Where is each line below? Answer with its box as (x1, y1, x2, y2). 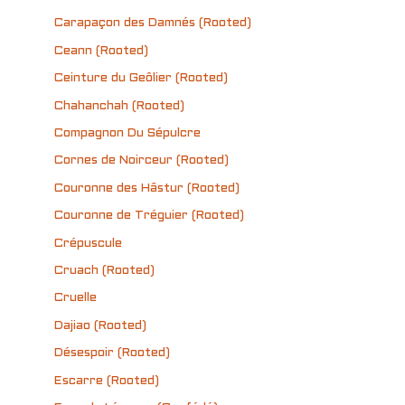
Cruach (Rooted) (54, 264, 155, 277)
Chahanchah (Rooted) (54, 99, 184, 112)
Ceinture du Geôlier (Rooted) (54, 72, 228, 85)
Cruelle (54, 292, 97, 305)
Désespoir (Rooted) (54, 347, 170, 360)
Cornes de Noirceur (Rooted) (54, 155, 229, 167)
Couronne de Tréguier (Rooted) (54, 210, 244, 222)
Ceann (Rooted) (54, 44, 148, 57)
